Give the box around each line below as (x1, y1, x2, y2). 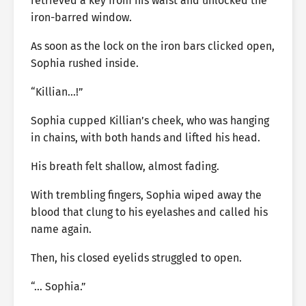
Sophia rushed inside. (31, 57, 139, 70)
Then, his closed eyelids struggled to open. (31, 251, 242, 264)
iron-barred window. (31, 11, 132, 24)
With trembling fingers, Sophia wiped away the (31, 189, 262, 201)
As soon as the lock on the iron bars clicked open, (31, 40, 275, 53)
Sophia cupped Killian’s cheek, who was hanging (31, 114, 269, 127)
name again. (31, 223, 92, 236)
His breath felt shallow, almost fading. (31, 160, 219, 173)
